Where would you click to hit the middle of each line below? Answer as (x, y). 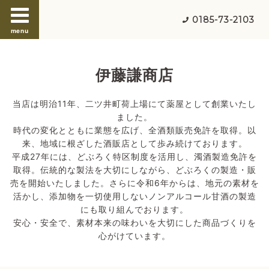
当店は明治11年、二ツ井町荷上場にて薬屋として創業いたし (134, 103)
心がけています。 (134, 235)
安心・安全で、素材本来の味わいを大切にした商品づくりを (134, 222)
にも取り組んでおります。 (134, 209)
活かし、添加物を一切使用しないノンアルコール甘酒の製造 (134, 196)
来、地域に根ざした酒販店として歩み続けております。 (134, 143)
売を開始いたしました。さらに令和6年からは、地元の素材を (134, 183)
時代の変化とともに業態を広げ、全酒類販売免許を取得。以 (134, 130)
